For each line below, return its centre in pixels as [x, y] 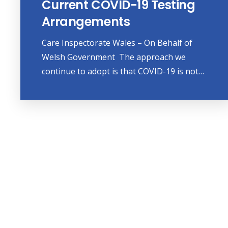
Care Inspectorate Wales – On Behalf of [117, 43]
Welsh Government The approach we [113, 57]
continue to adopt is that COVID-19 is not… [123, 72]
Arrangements [86, 22]
